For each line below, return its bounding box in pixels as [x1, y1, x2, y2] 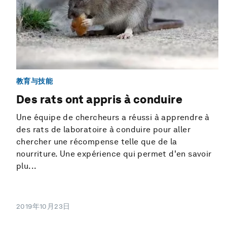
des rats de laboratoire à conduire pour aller [16, 125, 191, 135]
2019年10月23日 [16, 202, 70, 211]
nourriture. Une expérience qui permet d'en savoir [16, 149, 212, 159]
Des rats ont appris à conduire [16, 93, 182, 106]
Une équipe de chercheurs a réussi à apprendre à [16, 112, 210, 123]
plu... [16, 161, 37, 171]
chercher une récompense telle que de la [16, 137, 177, 147]
